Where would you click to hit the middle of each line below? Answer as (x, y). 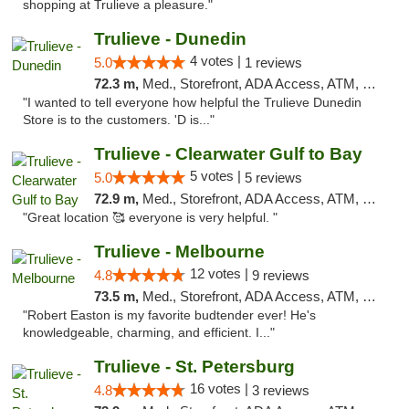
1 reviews (273, 63)
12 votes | (220, 273)
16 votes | (220, 388)
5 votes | (217, 176)
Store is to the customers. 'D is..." (119, 120)
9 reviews (280, 275)
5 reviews (273, 178)
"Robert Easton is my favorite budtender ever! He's (169, 315)
